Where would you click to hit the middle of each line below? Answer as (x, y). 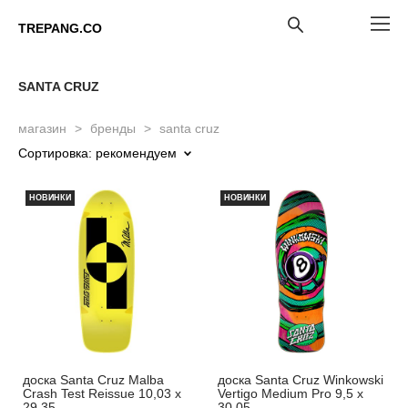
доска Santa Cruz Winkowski (301, 380)
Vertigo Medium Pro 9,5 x (291, 393)
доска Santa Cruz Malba (93, 380)
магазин (42, 128)
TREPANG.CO (60, 28)
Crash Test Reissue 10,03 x (102, 393)
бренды (113, 128)
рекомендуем (136, 153)
